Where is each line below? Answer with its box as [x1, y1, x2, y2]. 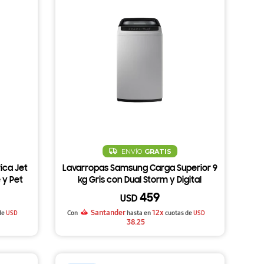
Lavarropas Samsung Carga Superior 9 [62, 164, 217, 174]
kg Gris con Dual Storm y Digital [78, 176, 202, 186]
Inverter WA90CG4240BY [90, 188, 189, 197]
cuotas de [163, 209, 193, 217]
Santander [88, 208, 127, 218]
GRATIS [144, 147, 171, 156]
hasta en [126, 209, 152, 217]
